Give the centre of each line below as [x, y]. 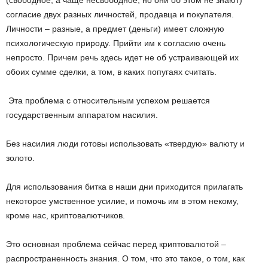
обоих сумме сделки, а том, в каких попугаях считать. [111, 72]
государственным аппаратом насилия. [82, 115]
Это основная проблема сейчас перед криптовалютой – [116, 244]
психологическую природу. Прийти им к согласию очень [116, 43]
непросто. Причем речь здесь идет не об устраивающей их [122, 57]
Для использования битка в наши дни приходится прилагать [124, 187]
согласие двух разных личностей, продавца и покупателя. [120, 14]
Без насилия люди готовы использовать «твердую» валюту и [125, 144]
